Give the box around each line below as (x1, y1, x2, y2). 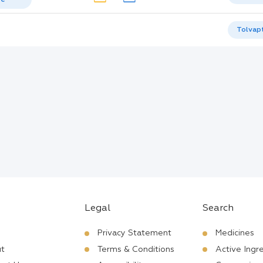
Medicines (215, 229, 255, 238)
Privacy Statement (97, 229, 172, 238)
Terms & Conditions (97, 245, 175, 254)
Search (203, 203, 234, 213)
